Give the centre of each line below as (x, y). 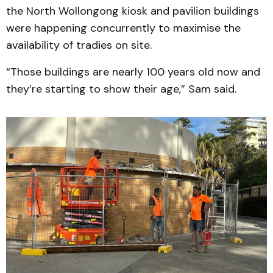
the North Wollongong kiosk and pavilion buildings (133, 11)
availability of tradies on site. (79, 45)
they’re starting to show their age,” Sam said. (121, 89)
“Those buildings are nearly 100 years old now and (133, 72)
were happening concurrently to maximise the (123, 28)
